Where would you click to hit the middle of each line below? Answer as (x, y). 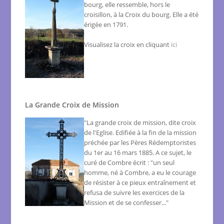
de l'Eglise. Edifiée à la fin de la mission (140, 133)
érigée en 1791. (106, 25)
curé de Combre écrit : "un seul (129, 163)
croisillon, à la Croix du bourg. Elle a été (141, 15)
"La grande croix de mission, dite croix (140, 123)
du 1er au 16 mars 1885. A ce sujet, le (138, 153)
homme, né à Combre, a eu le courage (140, 173)
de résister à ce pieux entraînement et (140, 183)
